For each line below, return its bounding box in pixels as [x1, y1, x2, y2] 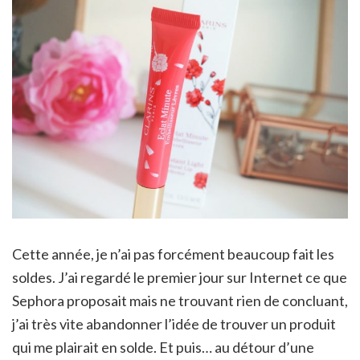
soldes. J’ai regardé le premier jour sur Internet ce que [12, 268, 347, 286]
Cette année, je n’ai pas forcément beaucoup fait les [12, 244, 334, 263]
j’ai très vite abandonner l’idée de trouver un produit [12, 314, 336, 333]
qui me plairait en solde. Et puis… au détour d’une [12, 337, 314, 356]
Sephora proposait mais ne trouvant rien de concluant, [12, 291, 348, 309]
